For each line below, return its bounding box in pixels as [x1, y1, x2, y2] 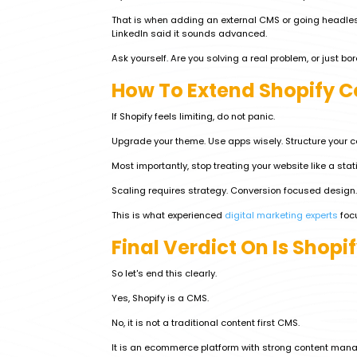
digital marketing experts [225, 209, 338, 222]
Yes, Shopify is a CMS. [112, 292, 209, 304]
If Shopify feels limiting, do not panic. [112, 110, 275, 123]
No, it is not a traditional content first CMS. [112, 316, 300, 329]
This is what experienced [112, 209, 225, 222]
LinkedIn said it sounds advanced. [112, 27, 267, 40]
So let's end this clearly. [112, 267, 217, 280]
